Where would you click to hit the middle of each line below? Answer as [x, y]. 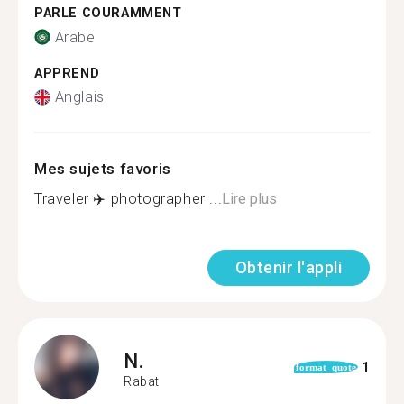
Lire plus [250, 199]
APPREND [67, 73]
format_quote [326, 367]
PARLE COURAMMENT [108, 13]
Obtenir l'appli [288, 267]
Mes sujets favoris [103, 169]
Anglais [79, 97]
